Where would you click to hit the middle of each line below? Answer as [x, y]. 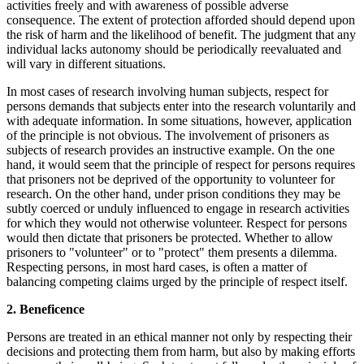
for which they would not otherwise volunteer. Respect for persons [177, 223]
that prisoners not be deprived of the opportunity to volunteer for [171, 179]
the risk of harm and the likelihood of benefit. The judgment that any [181, 34]
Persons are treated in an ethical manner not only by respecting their [179, 336]
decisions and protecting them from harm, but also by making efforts [181, 351]
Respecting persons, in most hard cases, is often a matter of [157, 266]
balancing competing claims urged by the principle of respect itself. [177, 281]
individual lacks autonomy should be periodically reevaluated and [174, 49]
